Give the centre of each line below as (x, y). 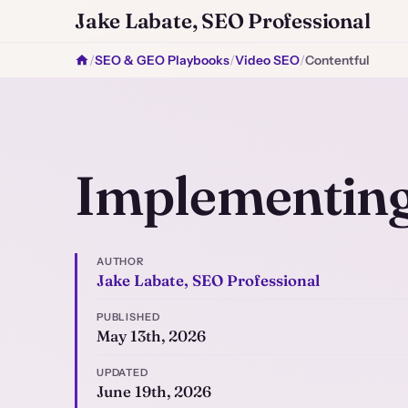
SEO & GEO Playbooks (162, 60)
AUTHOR (120, 262)
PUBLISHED (128, 317)
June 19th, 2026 (153, 391)
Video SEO (267, 60)
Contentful (337, 60)
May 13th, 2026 (151, 337)
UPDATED (122, 372)
